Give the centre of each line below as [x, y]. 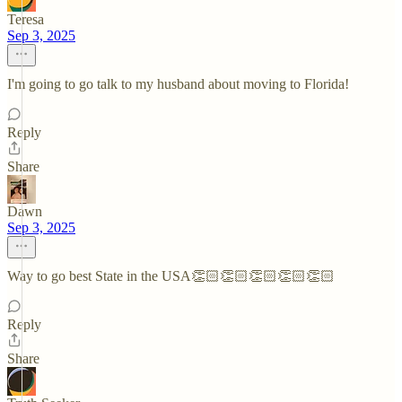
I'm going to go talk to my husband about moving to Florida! [178, 84]
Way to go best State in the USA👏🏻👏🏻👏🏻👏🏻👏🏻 [171, 276]
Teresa [26, 19]
